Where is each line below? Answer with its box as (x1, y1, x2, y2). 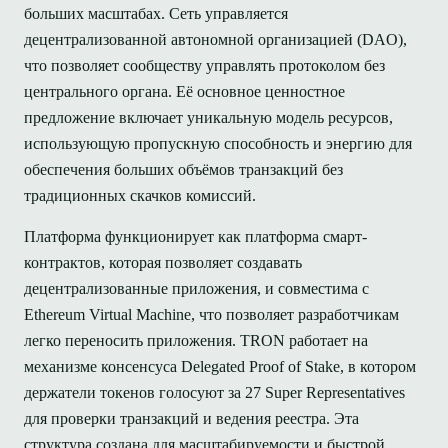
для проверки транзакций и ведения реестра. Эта (24, 409, 359, 427)
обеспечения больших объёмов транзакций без (24, 161, 343, 179)
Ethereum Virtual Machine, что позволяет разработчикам (24, 305, 399, 323)
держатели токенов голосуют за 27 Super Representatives (24, 383, 405, 401)
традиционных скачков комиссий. (24, 187, 256, 205)
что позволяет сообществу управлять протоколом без (24, 57, 385, 75)
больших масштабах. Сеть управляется (24, 5, 288, 23)
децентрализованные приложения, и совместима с (24, 279, 369, 297)
